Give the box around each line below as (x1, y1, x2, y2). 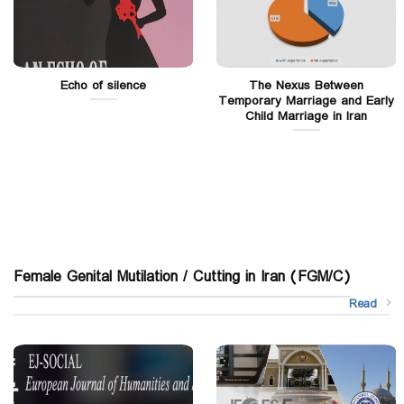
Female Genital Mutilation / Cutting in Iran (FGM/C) (14, 265, 351, 290)
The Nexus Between (249, 75, 363, 96)
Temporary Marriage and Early (218, 90, 394, 111)
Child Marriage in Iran (245, 106, 367, 126)
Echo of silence (60, 75, 146, 96)
